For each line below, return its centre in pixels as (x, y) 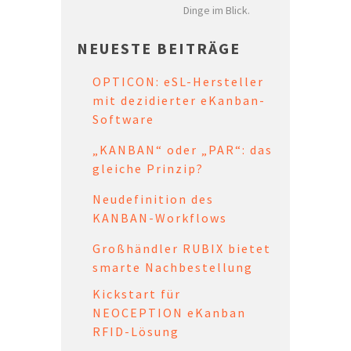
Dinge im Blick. (217, 10)
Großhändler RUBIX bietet (182, 248)
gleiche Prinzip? (148, 168)
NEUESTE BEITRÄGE (159, 48)
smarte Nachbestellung (173, 267)
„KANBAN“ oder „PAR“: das (183, 149)
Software (124, 119)
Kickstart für (137, 293)
